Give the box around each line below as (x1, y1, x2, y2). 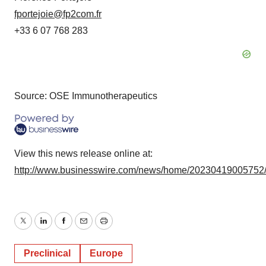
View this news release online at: (14, 148, 153, 159)
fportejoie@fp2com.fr (14, 8, 102, 19)
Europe (90, 248, 123, 258)
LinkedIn (42, 223, 79, 233)
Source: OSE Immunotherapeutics (14, 90, 157, 101)
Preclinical (24, 248, 71, 258)
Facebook (62, 223, 105, 233)
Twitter (22, 223, 50, 233)
